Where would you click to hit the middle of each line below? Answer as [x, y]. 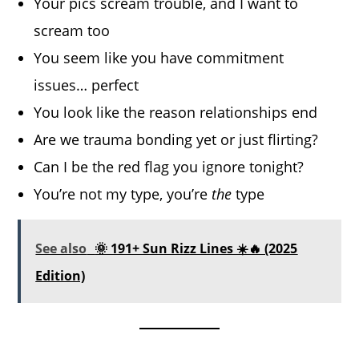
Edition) [61, 275]
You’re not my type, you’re [123, 194]
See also [61, 248]
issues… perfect [87, 85]
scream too [72, 30]
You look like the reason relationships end [176, 112]
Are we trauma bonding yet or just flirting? [176, 139]
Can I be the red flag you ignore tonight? [169, 166]
